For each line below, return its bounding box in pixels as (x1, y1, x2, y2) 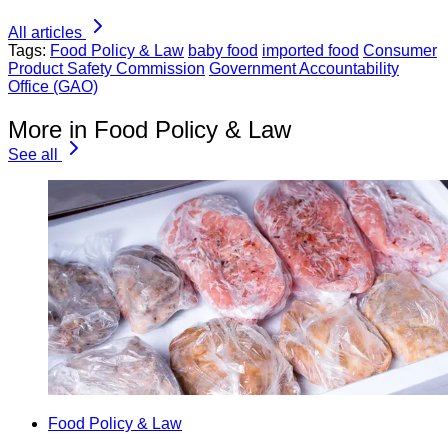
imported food (262, 41, 359, 59)
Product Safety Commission (8, 59, 205, 77)
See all (8, 145, 58, 163)
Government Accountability (209, 59, 399, 77)
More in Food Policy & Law (8, 115, 291, 143)
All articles (8, 23, 82, 41)
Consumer (363, 41, 437, 59)
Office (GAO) (8, 77, 98, 95)
